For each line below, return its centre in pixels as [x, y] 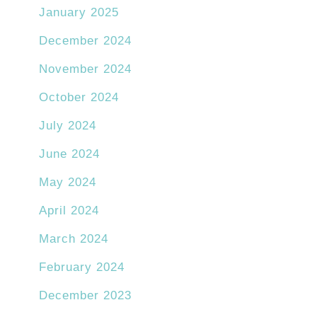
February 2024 [82, 267]
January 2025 [79, 13]
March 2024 [74, 239]
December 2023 [85, 296]
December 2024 [85, 41]
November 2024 [85, 69]
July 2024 [68, 126]
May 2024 [68, 183]
